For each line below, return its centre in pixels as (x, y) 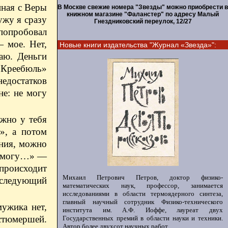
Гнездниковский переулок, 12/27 (143, 21)
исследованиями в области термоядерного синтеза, (143, 194)
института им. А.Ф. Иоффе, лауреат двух (143, 210)
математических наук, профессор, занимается (143, 186)
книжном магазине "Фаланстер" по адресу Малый (143, 14)
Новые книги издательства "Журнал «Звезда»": (138, 45)
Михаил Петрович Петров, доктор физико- (143, 177)
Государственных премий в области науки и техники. (143, 218)
